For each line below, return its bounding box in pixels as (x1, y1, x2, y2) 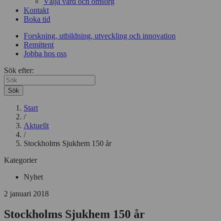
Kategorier (4, 155, 37, 164)
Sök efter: (4, 66, 34, 74)
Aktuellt (24, 121, 49, 130)
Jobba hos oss (24, 49, 67, 58)
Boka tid (24, 14, 50, 23)
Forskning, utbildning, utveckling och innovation (24, 31, 176, 40)
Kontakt (24, 5, 49, 14)
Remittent (24, 40, 54, 49)
